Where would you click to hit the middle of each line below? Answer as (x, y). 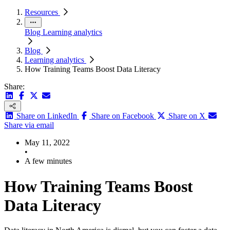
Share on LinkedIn (47, 116)
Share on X (187, 116)
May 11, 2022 (47, 143)
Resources (42, 12)
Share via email (29, 125)
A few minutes (48, 161)
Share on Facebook (123, 116)
